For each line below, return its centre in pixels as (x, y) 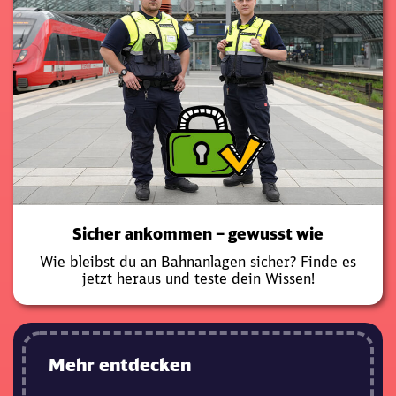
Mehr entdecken (120, 365)
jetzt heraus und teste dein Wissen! (198, 279)
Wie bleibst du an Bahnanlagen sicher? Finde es (198, 262)
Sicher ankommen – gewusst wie (198, 234)
